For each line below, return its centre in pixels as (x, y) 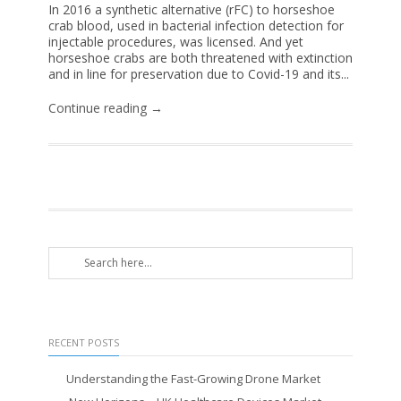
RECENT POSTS (84, 342)
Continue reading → (106, 108)
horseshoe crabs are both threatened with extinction (200, 58)
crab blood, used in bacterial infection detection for (196, 26)
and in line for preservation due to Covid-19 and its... (199, 74)
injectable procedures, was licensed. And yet (176, 42)
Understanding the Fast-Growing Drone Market (193, 379)
